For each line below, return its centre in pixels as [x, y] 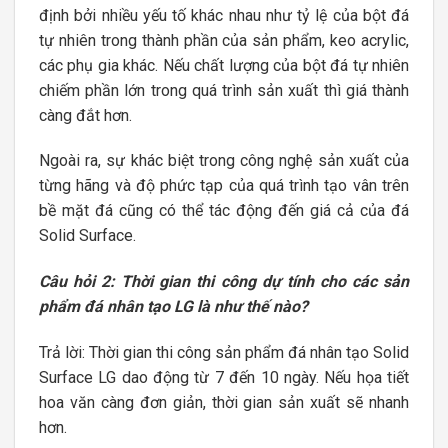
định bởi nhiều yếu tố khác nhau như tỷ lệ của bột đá [224, 15]
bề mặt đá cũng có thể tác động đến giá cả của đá [224, 211]
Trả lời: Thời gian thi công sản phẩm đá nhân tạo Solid [224, 353]
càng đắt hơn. [87, 115]
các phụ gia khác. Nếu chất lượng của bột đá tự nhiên [224, 65]
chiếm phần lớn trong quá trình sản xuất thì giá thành [224, 90]
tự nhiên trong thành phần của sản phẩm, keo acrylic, [224, 40]
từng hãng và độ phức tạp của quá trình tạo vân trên [224, 186]
